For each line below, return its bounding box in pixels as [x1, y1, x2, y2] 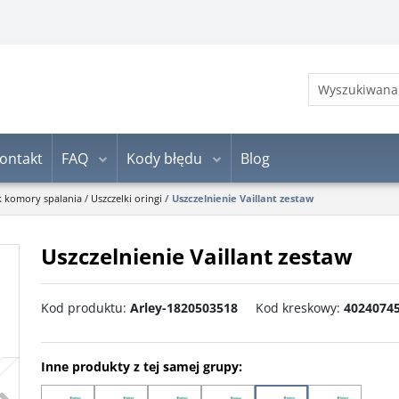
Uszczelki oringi [91, 191, 162, 205]
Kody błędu [126, 148, 202, 168]
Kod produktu [41, 299, 123, 316]
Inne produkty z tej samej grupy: [41, 358, 242, 375]
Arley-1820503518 [130, 299, 238, 316]
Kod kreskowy [256, 299, 337, 316]
